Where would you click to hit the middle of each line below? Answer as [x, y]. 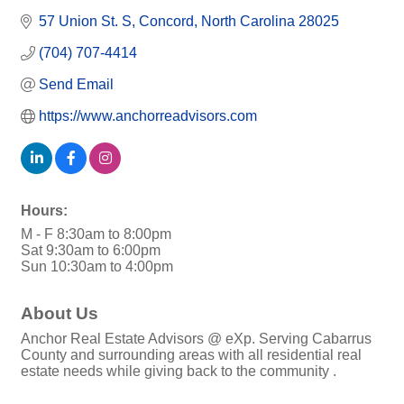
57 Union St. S [85, 22]
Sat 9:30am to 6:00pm [91, 251]
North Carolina [248, 22]
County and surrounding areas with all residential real [191, 355]
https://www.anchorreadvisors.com [148, 116]
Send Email [76, 85]
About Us [60, 314]
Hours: [44, 211]
